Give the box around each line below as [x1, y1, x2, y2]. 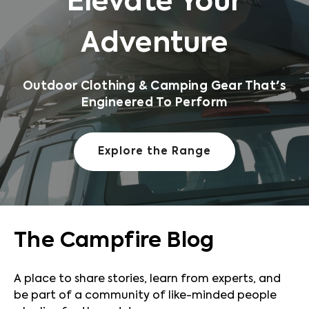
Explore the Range [98, 146, 211, 157]
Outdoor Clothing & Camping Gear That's [22, 81, 287, 93]
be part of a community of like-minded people [14, 290, 277, 302]
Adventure [81, 30, 228, 59]
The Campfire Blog [14, 231, 215, 252]
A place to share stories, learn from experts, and [14, 274, 281, 286]
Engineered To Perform [81, 97, 228, 110]
